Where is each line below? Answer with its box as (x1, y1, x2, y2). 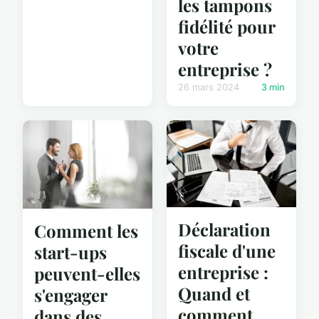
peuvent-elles (34, 262, 140, 286)
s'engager (34, 283, 107, 307)
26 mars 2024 (178, 82, 239, 93)
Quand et (178, 281, 250, 305)
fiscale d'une (178, 239, 276, 262)
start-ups (34, 241, 107, 264)
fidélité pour (178, 15, 275, 38)
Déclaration (178, 217, 271, 241)
